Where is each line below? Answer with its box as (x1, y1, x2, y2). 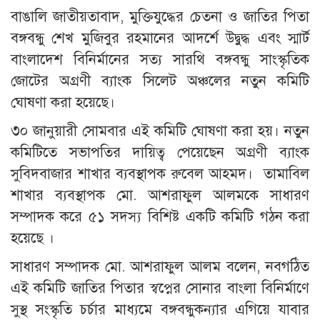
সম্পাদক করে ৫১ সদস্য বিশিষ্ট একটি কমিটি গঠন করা (11, 207, 309, 226)
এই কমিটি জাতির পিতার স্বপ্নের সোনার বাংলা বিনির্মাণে (11, 279, 309, 297)
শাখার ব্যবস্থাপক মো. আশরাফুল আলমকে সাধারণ (11, 186, 309, 204)
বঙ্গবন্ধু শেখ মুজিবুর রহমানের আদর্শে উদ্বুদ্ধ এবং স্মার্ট (11, 29, 309, 47)
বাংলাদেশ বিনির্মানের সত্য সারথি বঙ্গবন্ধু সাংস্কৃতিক (11, 50, 309, 69)
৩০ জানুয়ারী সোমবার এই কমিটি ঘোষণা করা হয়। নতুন (11, 121, 309, 140)
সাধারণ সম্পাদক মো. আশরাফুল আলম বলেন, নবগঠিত (11, 257, 309, 276)
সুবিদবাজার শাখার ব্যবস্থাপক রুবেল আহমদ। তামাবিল (11, 164, 309, 183)
